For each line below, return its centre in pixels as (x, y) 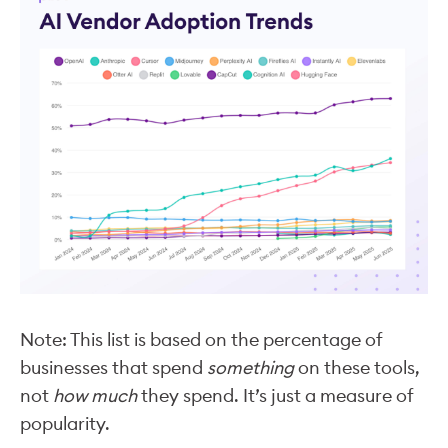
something (250, 367)
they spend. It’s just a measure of (275, 395)
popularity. (69, 423)
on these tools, (357, 367)
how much (93, 395)
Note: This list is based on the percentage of (201, 339)
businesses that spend (113, 367)
